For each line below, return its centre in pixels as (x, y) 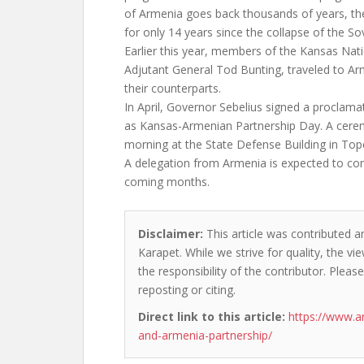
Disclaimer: (171, 234)
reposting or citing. (187, 290)
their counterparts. (173, 88)
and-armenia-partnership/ (205, 335)
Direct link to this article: (212, 316)
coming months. (167, 182)
